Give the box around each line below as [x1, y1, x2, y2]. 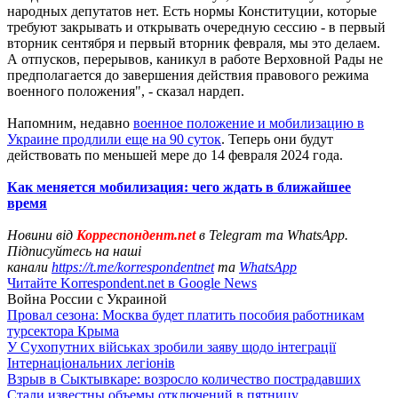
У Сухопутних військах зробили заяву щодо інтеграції [7, 338, 336, 354]
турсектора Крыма [7, 322, 119, 338]
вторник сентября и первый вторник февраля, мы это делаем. [7, 35, 380, 51]
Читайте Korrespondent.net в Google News [7, 275, 257, 291]
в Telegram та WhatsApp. [195, 227, 348, 243]
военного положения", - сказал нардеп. [7, 83, 244, 99]
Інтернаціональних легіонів [7, 354, 175, 370]
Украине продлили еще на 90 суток [7, 131, 221, 147]
